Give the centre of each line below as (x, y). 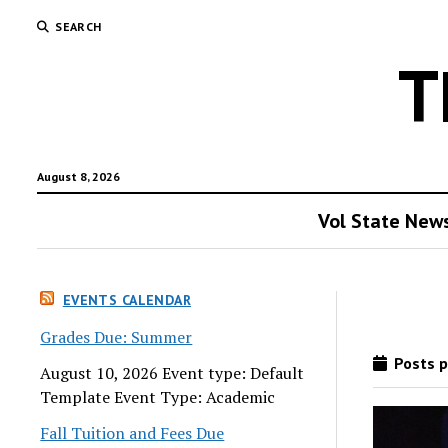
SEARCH (78, 26)
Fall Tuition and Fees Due (132, 432)
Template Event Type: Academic (158, 396)
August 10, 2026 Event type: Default (172, 372)
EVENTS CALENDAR (127, 300)
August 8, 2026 (79, 176)
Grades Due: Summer (116, 336)
